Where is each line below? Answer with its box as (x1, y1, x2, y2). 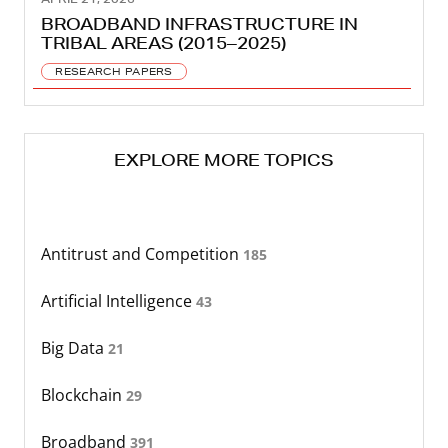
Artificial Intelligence (41, 289, 196, 312)
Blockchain (41, 383, 126, 406)
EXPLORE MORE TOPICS (114, 148, 334, 170)
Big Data (41, 336, 108, 359)
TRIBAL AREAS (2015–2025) (41, 31, 286, 53)
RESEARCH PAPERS (55, 63, 173, 78)
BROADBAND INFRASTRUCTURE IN (41, 12, 358, 34)
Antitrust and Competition (41, 242, 243, 265)
